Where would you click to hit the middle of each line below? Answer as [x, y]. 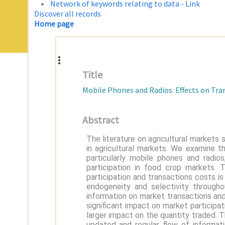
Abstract [100, 120]
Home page [54, 24]
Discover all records [68, 14]
